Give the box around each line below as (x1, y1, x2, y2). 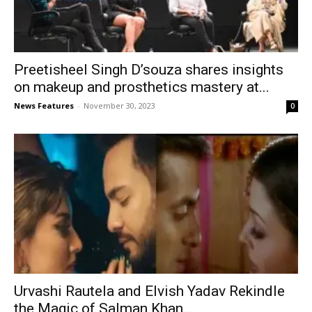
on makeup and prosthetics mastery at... (14, 78, 270, 95)
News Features (14, 100, 74, 111)
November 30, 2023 (84, 100, 155, 111)
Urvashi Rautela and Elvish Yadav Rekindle (14, 283, 285, 300)
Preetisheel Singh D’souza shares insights (14, 61, 283, 78)
